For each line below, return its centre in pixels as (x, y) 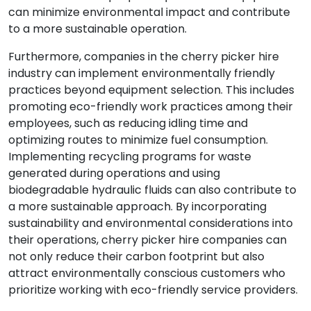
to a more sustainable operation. (98, 29)
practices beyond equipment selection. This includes (151, 90)
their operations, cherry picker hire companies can (148, 240)
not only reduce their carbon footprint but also (136, 257)
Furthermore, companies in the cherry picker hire (144, 57)
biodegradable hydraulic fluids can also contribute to (152, 190)
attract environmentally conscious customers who (147, 273)
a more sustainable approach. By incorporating (137, 207)
